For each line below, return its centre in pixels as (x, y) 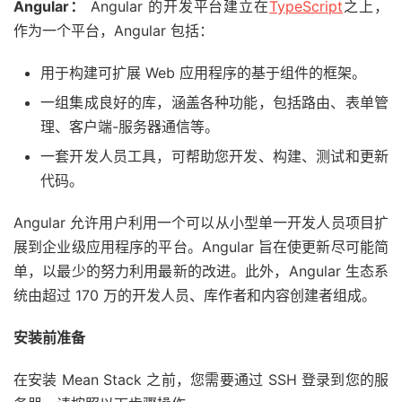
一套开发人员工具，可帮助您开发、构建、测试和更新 (214, 156)
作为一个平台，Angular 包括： (114, 30)
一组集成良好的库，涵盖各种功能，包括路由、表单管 (214, 102)
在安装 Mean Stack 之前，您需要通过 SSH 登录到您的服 (201, 379)
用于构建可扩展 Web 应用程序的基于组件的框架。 (203, 72)
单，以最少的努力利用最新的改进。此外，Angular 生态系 (201, 271)
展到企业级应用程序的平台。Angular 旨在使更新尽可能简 (201, 246)
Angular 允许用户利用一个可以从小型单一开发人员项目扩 (201, 222)
